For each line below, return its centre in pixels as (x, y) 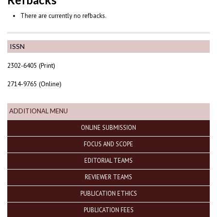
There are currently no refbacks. (63, 16)
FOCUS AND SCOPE (108, 144)
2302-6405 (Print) (31, 66)
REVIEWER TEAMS (108, 177)
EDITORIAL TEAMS (108, 160)
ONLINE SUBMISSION (108, 127)
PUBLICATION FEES (108, 209)
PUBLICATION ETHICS (108, 193)
